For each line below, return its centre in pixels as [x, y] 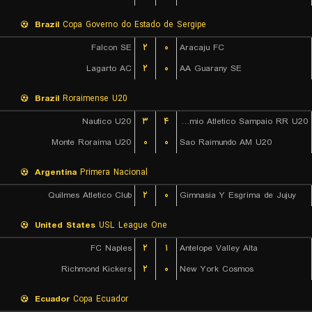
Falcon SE [111, 48]
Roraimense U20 [93, 99]
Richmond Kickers [96, 269]
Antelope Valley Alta [219, 248]
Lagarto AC [109, 69]
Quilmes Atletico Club [90, 195]
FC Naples [111, 248]
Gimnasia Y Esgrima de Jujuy [238, 195]
